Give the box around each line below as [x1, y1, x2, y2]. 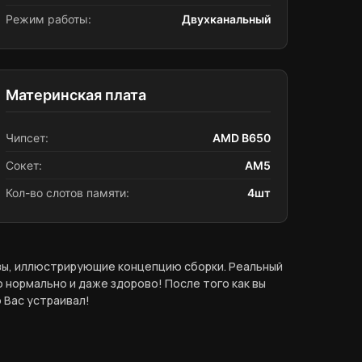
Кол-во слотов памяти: [6, 186, 129, 200]
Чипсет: [6, 131, 48, 145]
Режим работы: [6, 12, 91, 26]
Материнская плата [6, 86, 146, 103]
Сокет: [6, 158, 42, 172]
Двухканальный [182, 12, 271, 26]
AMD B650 [213, 131, 271, 145]
